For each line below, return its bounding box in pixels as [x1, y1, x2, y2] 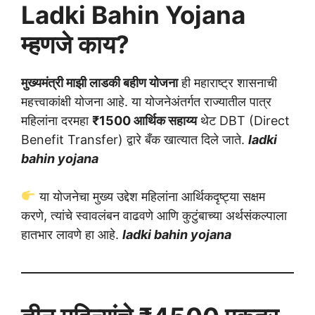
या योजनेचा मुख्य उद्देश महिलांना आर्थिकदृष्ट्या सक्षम [35, 188, 265, 204]
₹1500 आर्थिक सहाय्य [92, 112, 197, 128]
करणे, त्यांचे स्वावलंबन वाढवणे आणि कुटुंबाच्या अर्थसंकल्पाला [21, 207, 287, 223]
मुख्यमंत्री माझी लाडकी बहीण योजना [21, 75, 178, 90]
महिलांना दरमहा [21, 112, 92, 128]
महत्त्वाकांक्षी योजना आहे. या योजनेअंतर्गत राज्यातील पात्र [21, 94, 271, 109]
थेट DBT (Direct [197, 112, 290, 128]
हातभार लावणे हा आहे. [21, 226, 122, 242]
